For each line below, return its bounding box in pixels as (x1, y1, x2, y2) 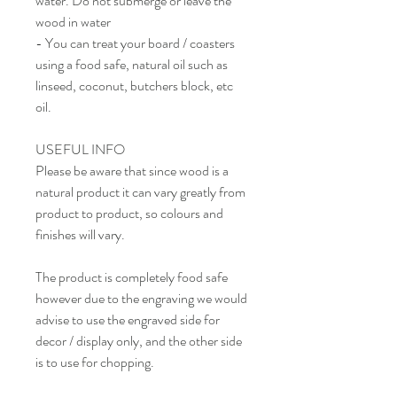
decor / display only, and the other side (35, 331, 242, 352)
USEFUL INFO (35, 139, 125, 160)
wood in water (35, 12, 111, 33)
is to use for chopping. (35, 352, 154, 373)
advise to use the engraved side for (35, 309, 220, 331)
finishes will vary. (35, 224, 125, 245)
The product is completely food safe (35, 267, 228, 288)
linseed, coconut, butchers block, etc (35, 75, 233, 97)
